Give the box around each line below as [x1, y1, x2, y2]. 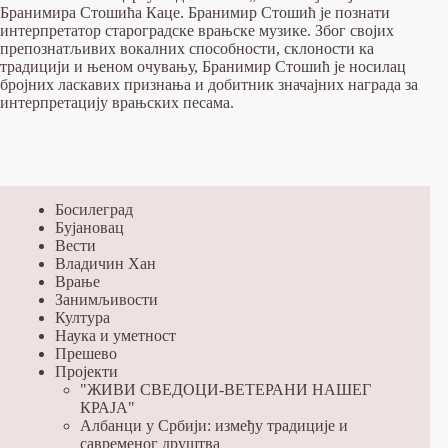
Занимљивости [55, 291, 158, 309]
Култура [55, 309, 110, 327]
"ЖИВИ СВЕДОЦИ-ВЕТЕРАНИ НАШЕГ [80, 381, 371, 399]
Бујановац [55, 219, 124, 237]
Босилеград [55, 201, 133, 219]
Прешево [55, 345, 117, 363]
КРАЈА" [80, 399, 135, 417]
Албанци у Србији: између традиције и [80, 417, 348, 435]
